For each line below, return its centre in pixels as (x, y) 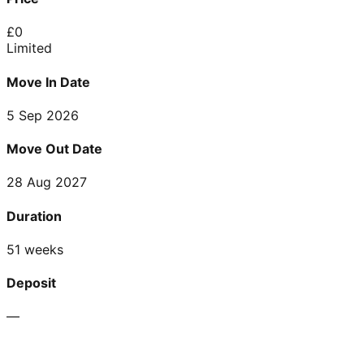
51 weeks (35, 249)
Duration (34, 216)
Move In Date (48, 82)
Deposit (31, 283)
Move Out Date (54, 149)
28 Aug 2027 (47, 182)
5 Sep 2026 (43, 115)
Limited (29, 48)
